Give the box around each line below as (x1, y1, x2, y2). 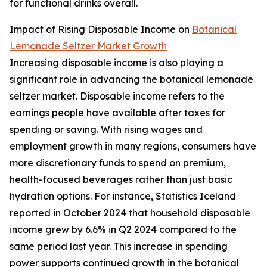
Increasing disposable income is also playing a (10, 57, 223, 69)
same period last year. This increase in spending (10, 240, 228, 253)
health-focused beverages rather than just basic (10, 173, 232, 186)
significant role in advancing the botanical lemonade (10, 73, 253, 86)
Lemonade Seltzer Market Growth (10, 40, 167, 52)
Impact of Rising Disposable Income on (10, 23, 192, 36)
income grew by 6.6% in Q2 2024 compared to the (10, 223, 237, 236)
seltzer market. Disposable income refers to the (10, 90, 225, 103)
